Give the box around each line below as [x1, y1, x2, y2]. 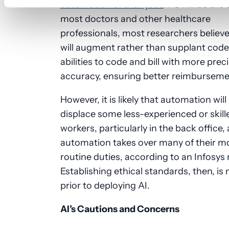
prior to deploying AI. [60, 179, 150, 192]
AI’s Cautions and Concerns [60, 203, 179, 216]
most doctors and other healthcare [60, 13, 211, 25]
